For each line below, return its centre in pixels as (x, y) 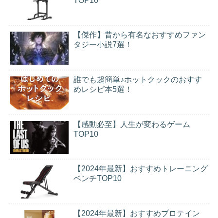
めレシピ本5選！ (103, 90)
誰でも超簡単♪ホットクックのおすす (138, 80)
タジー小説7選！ (103, 45)
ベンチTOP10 (98, 179)
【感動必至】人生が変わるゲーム (132, 124)
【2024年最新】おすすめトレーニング (141, 169)
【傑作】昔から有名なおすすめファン (140, 35)
